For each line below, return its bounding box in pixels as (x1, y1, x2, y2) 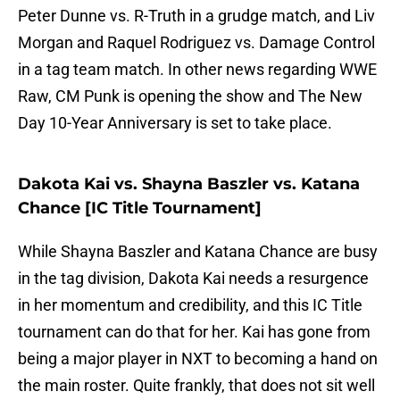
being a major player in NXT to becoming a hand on (18, 349, 378, 369)
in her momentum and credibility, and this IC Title (18, 296, 362, 315)
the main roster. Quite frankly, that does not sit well (18, 376, 375, 396)
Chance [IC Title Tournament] (18, 198, 262, 219)
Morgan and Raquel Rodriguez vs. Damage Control (18, 33, 375, 53)
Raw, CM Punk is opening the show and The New (18, 87, 362, 106)
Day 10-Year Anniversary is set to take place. (18, 113, 332, 133)
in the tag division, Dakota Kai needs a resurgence (18, 269, 369, 288)
